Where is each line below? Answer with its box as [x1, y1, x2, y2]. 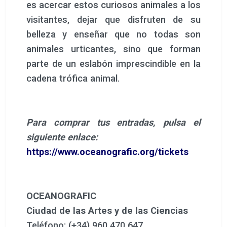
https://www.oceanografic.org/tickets [26, 146, 188, 157]
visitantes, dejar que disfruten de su [26, 14, 201, 25]
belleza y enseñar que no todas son [26, 28, 201, 40]
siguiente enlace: [26, 131, 98, 142]
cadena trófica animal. [26, 72, 120, 84]
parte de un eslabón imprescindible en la [26, 58, 201, 69]
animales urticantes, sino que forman [26, 43, 201, 54]
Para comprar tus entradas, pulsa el [26, 117, 201, 128]
